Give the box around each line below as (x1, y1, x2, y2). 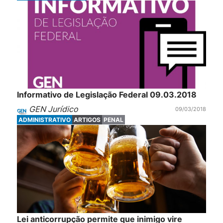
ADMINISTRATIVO (18, 115, 71, 123)
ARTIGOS (73, 115, 101, 123)
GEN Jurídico (28, 104, 78, 114)
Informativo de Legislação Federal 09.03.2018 (16, 90, 197, 100)
